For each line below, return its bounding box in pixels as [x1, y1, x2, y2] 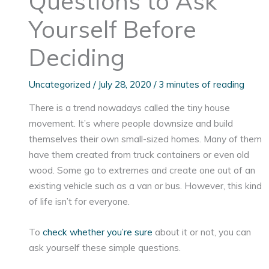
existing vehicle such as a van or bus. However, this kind [29, 180, 262, 192]
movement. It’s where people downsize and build [29, 117, 234, 130]
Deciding [29, 42, 125, 72]
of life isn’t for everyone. [29, 195, 130, 208]
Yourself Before [29, 14, 197, 44]
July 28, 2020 [98, 77, 154, 90]
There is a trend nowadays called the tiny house [29, 101, 231, 114]
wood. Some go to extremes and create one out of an [29, 164, 256, 177]
